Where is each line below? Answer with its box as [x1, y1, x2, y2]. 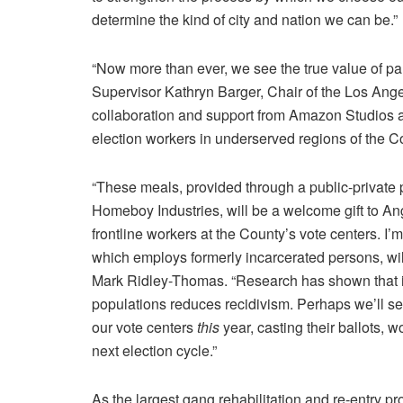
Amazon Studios [289, 103, 394, 125]
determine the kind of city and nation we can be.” [92, 8, 398, 30]
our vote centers [92, 316, 197, 337]
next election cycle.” [92, 339, 217, 361]
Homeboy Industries [92, 199, 219, 220]
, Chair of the [260, 80, 345, 102]
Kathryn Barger [165, 80, 260, 102]
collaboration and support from [92, 103, 289, 125]
